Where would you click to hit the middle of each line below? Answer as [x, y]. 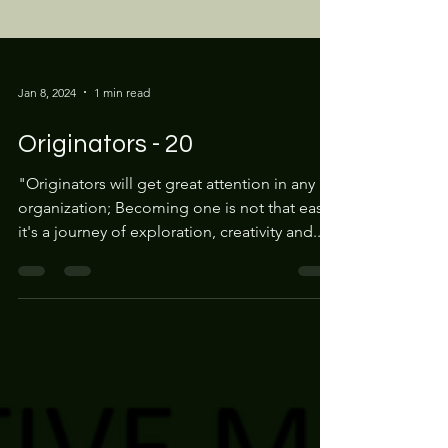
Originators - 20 [105, 207]
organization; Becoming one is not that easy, [176, 270]
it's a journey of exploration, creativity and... [171, 294]
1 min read [122, 155]
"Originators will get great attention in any [166, 246]
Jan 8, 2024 [47, 155]
